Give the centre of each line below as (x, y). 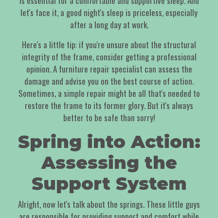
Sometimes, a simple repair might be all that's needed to (109, 93)
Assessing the (109, 163)
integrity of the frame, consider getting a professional (109, 57)
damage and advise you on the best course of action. (109, 81)
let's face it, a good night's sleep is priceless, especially (109, 13)
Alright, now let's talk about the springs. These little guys (109, 204)
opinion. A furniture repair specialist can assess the (109, 69)
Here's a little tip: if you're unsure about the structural (109, 45)
